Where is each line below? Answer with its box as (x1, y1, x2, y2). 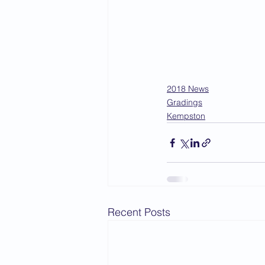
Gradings (167, 97, 202, 108)
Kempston (167, 111, 205, 121)
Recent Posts (108, 205, 170, 219)
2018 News (167, 83, 209, 94)
